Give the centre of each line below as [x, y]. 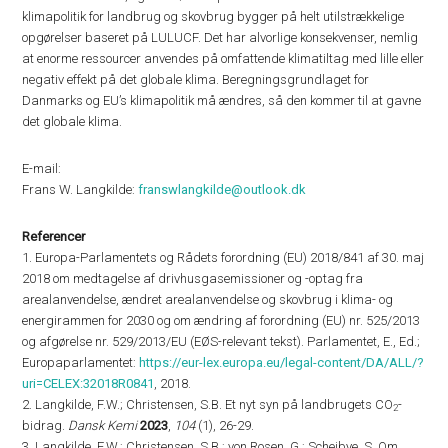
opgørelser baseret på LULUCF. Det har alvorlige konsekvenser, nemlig [220, 37]
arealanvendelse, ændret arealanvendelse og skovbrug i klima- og [208, 299]
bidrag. [45, 425]
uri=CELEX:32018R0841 [88, 383]
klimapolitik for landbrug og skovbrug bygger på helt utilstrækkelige [213, 16]
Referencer [54, 236]
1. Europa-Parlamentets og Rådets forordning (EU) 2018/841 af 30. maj [223, 257]
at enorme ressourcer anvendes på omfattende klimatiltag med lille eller [223, 58]
